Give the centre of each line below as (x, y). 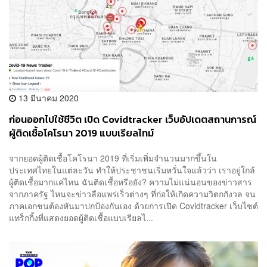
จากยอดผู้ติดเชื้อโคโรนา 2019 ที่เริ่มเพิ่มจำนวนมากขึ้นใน (113, 158)
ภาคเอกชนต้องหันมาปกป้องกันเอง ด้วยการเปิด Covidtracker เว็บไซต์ (133, 205)
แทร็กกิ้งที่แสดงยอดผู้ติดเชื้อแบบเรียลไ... (81, 217)
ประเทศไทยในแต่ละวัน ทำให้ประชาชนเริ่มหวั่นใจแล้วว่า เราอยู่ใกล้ (132, 170)
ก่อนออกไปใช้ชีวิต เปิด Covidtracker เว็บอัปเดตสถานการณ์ (133, 120)
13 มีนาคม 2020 (47, 98)
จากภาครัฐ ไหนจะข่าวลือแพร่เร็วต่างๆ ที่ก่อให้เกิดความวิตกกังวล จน (132, 193)
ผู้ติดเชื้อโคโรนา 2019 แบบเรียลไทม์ (81, 133)
